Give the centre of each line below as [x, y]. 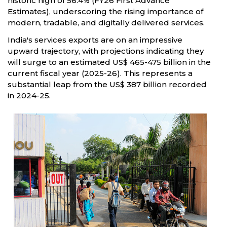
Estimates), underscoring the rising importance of [105, 11]
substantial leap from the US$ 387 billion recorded [107, 84]
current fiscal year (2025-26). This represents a [100, 73]
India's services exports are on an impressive [95, 40]
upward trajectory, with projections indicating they [106, 51]
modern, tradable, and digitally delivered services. [106, 23]
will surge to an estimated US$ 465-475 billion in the [109, 62]
